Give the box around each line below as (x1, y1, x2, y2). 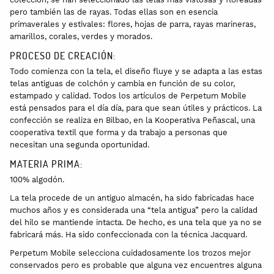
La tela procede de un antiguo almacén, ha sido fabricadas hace (10, 193, 254, 202)
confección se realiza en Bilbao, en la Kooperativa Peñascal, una (10, 115, 255, 125)
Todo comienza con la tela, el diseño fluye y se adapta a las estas (10, 66, 262, 76)
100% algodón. (10, 174, 64, 184)
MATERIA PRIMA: (10, 157, 83, 170)
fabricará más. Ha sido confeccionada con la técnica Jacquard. (10, 229, 247, 239)
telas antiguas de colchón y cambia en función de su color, (10, 78, 235, 88)
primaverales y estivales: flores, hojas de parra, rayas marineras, (10, 19, 256, 29)
